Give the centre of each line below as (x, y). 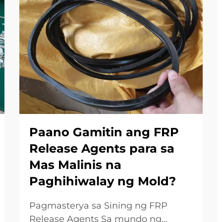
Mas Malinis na (75, 165)
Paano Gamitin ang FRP (104, 132)
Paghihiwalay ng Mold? (103, 181)
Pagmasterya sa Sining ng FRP (98, 206)
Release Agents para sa (102, 148)
